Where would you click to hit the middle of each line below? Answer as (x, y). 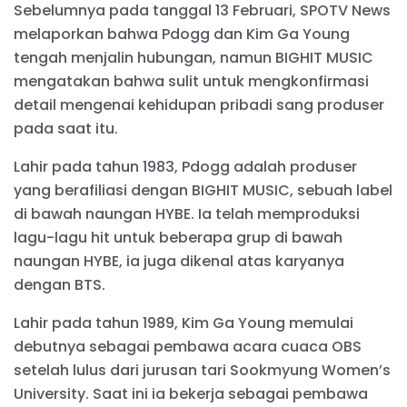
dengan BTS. (60, 285)
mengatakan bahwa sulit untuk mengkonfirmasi (191, 82)
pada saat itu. (66, 129)
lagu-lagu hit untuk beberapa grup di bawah (178, 238)
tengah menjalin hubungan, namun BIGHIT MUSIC (194, 58)
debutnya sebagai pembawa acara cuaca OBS (188, 347)
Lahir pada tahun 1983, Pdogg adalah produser (185, 167)
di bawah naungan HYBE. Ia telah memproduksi (187, 214)
